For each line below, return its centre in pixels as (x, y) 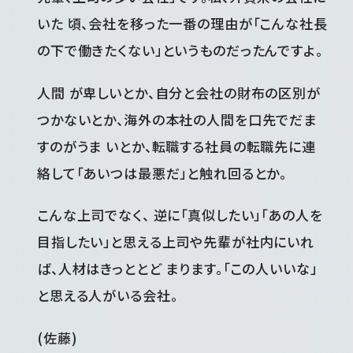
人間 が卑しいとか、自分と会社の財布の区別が (179, 92)
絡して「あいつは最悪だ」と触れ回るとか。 (162, 173)
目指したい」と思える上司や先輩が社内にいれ (176, 242)
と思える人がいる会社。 (108, 295)
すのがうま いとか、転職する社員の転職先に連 (176, 146)
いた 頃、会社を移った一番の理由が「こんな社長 (182, 24)
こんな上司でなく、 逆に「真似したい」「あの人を (180, 215)
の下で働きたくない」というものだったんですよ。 (180, 50)
